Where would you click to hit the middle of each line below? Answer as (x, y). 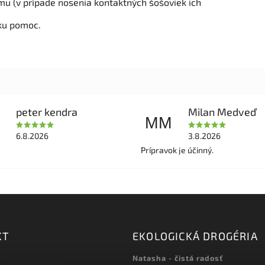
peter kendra (46, 112)
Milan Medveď (222, 112)
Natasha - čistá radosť (178, 258)
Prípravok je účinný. (177, 150)
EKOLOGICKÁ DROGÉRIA (195, 236)
